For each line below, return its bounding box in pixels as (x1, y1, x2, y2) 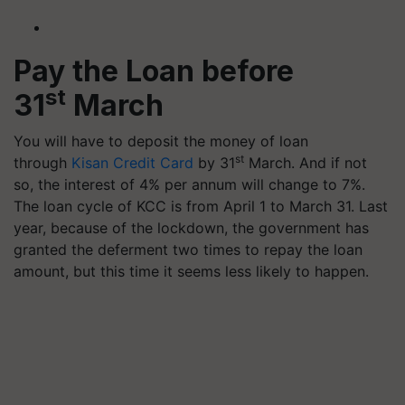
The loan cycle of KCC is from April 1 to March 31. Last (14, 196, 388, 215)
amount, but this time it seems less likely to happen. (14, 261, 373, 280)
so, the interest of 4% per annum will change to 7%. (14, 174, 365, 193)
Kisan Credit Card (71, 153, 193, 172)
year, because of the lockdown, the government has (14, 218, 369, 237)
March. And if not (244, 153, 367, 172)
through (14, 153, 71, 172)
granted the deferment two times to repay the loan (14, 240, 363, 259)
